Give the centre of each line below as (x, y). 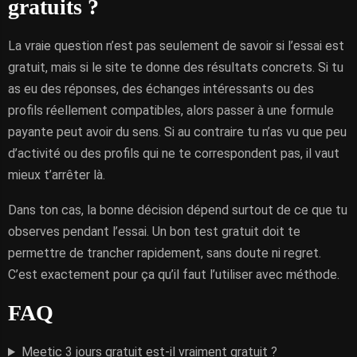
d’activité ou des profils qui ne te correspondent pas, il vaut (174, 153)
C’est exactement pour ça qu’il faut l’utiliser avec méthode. (174, 275)
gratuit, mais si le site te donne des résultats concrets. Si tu (176, 67)
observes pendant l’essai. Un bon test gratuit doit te (154, 231)
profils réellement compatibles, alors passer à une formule (171, 110)
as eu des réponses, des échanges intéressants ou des (161, 89)
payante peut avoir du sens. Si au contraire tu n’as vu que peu (177, 132)
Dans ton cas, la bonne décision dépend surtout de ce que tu (178, 210)
